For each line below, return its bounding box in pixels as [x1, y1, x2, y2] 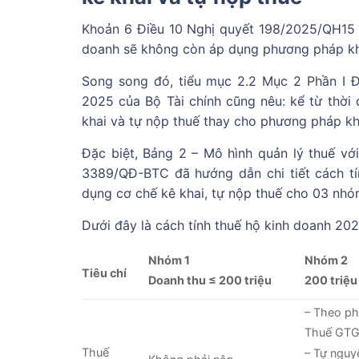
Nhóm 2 [305, 253, 349, 268]
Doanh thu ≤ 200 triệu [148, 273, 272, 288]
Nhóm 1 [148, 253, 191, 268]
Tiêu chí [82, 266, 127, 280]
